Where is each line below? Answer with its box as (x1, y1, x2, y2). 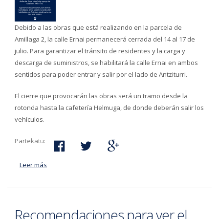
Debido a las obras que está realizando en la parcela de (15, 23, 182, 32)
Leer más (20, 160, 47, 169)
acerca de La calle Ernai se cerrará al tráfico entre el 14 (47, 160, 209, 169)
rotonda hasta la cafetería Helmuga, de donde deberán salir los (15, 103, 204, 112)
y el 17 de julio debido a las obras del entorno (47, 172, 182, 181)
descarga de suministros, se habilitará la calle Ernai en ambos (15, 58, 198, 67)
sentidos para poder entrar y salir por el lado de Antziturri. (15, 70, 187, 79)
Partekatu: (15, 136, 45, 145)
